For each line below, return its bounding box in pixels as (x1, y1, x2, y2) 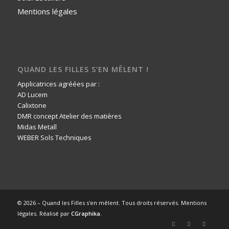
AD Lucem (17, 89, 48, 99)
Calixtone (17, 100, 47, 110)
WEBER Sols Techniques (17, 132, 91, 142)
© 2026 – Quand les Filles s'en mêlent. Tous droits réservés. (17, 198, 181, 207)
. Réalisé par (36, 209, 71, 217)
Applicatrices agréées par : (17, 79, 100, 88)
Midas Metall (17, 122, 57, 131)
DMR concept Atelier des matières (17, 111, 122, 121)
